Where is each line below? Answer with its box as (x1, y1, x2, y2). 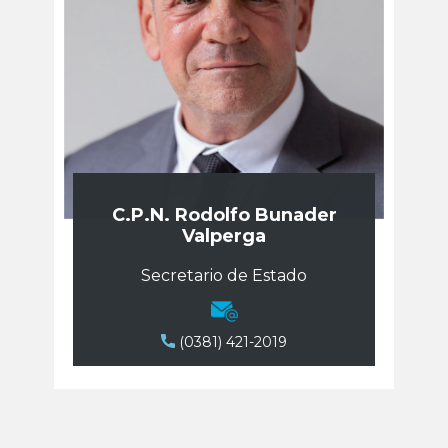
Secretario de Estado (141, 262, 307, 281)
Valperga (182, 221, 266, 243)
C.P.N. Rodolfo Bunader (111, 200, 337, 222)
